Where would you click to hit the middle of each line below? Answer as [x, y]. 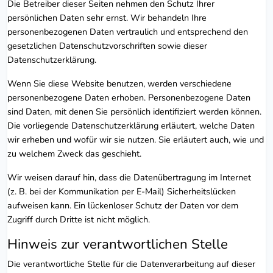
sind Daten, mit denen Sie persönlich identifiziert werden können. [134, 111]
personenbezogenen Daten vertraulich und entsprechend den [128, 31]
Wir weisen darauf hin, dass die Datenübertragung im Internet [129, 177]
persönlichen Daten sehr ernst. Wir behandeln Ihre [107, 17]
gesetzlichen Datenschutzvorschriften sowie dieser [107, 45]
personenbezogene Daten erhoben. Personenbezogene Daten [129, 97]
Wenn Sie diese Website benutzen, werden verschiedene [119, 83]
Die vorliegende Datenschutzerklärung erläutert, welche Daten [131, 125]
